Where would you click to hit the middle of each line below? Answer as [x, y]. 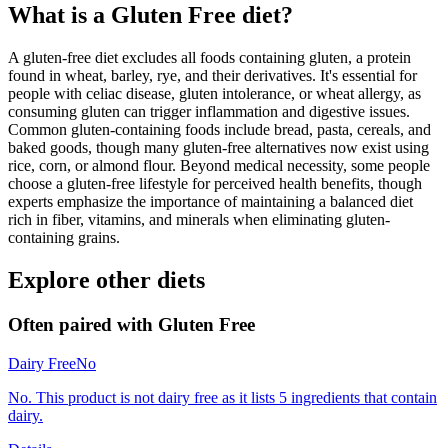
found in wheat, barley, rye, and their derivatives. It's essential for [212, 75]
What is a [59, 15]
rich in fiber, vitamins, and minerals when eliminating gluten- [199, 219]
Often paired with [83, 324]
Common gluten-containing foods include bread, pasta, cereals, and [219, 129]
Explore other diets [106, 279]
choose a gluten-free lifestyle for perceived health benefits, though [215, 183]
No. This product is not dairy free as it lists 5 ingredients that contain [222, 397]
